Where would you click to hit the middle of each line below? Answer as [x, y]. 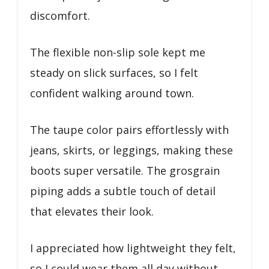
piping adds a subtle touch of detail [123, 191]
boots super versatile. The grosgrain [125, 170]
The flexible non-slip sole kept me [118, 52]
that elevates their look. [92, 211]
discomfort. [60, 15]
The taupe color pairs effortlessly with [129, 129]
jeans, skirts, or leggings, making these [131, 150]
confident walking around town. [112, 93]
